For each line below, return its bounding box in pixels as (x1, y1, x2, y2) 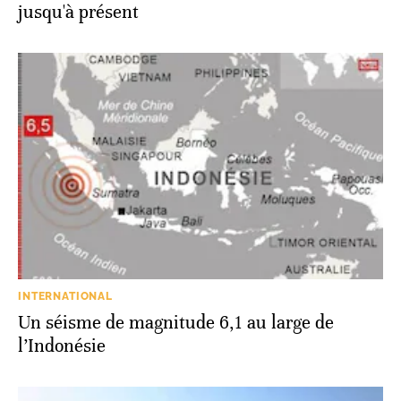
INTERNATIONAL (18, 290, 113, 303)
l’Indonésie (18, 335, 106, 358)
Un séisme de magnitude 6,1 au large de (18, 311, 334, 335)
